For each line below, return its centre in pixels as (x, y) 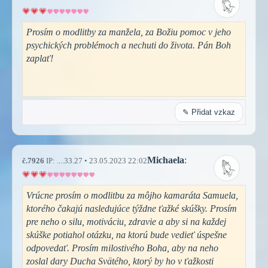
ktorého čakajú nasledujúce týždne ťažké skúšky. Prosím (132, 208)
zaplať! (40, 58)
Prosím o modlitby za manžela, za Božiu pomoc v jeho (129, 32)
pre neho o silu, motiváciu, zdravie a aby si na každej (126, 221)
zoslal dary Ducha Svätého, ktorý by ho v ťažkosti (120, 261)
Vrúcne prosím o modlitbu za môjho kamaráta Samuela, (132, 195)
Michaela (166, 160)
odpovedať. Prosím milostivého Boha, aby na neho (122, 248)
